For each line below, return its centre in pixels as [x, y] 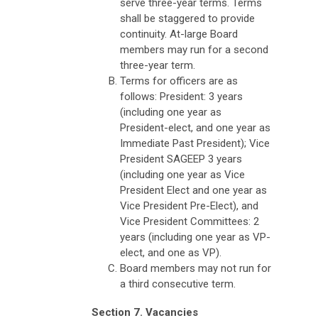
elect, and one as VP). [171, 252]
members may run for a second [194, 49]
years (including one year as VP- [195, 237]
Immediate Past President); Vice [195, 143]
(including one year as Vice [182, 174]
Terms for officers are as [179, 81]
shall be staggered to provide [187, 18]
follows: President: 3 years [181, 96]
